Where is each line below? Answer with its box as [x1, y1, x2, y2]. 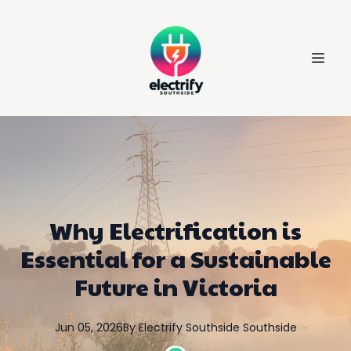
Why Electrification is [49, 214, 302, 246]
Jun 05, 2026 [54, 320, 123, 335]
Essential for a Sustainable [20, 242, 331, 274]
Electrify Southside [138, 320, 240, 335]
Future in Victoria [74, 270, 277, 302]
